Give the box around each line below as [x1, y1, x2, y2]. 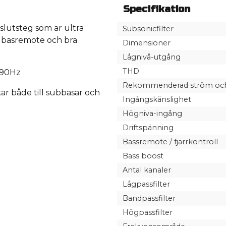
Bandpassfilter [122, 194, 176, 203]
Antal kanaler [122, 165, 171, 175]
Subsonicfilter [122, 24, 174, 34]
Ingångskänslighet [122, 95, 191, 104]
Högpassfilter [122, 208, 173, 217]
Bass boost [122, 151, 163, 161]
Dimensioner [122, 38, 171, 48]
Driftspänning [122, 123, 174, 133]
